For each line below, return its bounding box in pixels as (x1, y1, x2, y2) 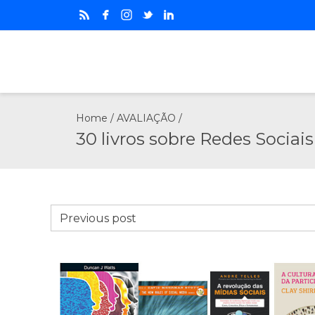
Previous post (60, 212, 136, 225)
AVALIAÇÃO (117, 112, 176, 124)
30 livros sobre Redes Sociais (76, 129, 314, 149)
